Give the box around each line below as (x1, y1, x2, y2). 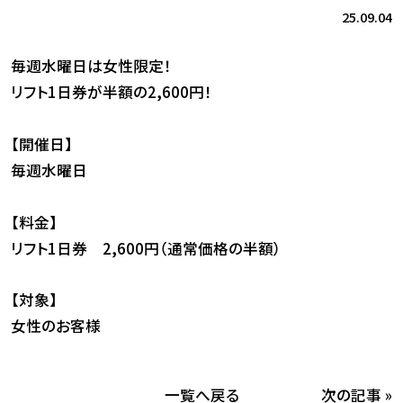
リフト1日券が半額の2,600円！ (10, 81, 212, 103)
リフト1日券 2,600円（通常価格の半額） (10, 237, 282, 259)
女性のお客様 (10, 315, 101, 337)
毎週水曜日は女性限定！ (10, 55, 172, 77)
